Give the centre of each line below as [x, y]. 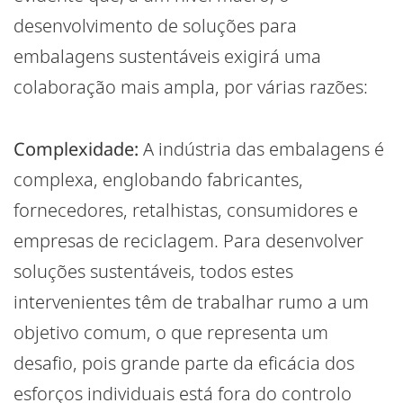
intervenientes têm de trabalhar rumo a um [191, 302]
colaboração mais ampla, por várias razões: [191, 87]
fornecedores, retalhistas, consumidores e [186, 210]
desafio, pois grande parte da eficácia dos [184, 363]
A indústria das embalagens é [261, 149]
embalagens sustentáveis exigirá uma [167, 57]
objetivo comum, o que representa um [171, 333]
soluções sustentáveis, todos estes [153, 272]
